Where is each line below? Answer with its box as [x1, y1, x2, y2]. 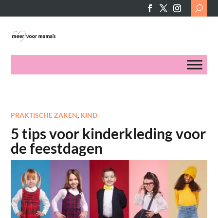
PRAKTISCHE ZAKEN [11, 111, 78, 119]
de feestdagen [11, 139, 103, 157]
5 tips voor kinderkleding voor [11, 125, 206, 142]
